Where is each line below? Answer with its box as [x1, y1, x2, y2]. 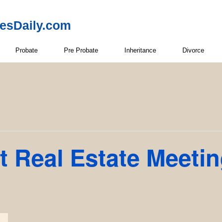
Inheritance [124, 46, 156, 54]
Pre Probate [64, 46, 98, 54]
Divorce [182, 46, 204, 54]
